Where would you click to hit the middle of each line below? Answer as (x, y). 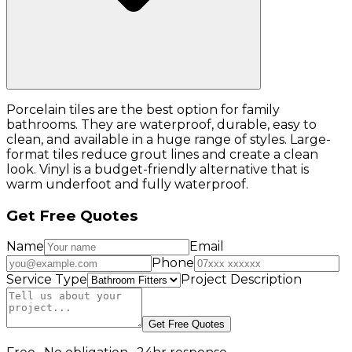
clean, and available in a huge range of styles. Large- (169, 140)
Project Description (241, 280)
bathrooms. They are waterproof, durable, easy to (161, 125)
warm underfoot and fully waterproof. (127, 185)
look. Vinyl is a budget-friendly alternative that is (158, 170)
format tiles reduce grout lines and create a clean (162, 155)
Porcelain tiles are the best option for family (143, 110)
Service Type (47, 280)
